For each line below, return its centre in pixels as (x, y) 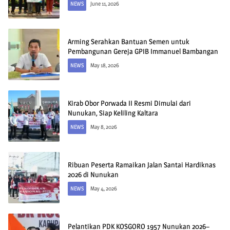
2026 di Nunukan (93, 175)
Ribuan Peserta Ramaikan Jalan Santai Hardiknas (142, 165)
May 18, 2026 (105, 65)
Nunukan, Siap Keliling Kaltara (113, 113)
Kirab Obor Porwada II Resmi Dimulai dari (129, 103)
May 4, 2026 (104, 189)
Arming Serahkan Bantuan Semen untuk (129, 42)
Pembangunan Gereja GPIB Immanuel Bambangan (143, 51)
